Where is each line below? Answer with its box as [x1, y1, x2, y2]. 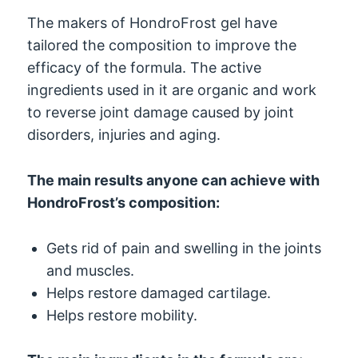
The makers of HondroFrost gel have [27, 14, 278, 31]
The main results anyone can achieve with [27, 171, 320, 189]
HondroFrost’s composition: [27, 193, 221, 211]
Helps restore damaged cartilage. [46, 284, 272, 301]
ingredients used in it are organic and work [27, 81, 317, 98]
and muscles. [46, 261, 135, 279]
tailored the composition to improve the [27, 36, 297, 54]
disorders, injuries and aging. [27, 125, 221, 143]
